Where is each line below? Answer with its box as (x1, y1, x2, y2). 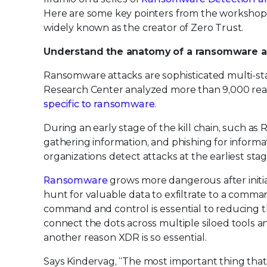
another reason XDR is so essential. (44, 232, 207, 243)
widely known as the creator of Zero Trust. (44, 22, 244, 33)
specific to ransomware (44, 98, 155, 110)
